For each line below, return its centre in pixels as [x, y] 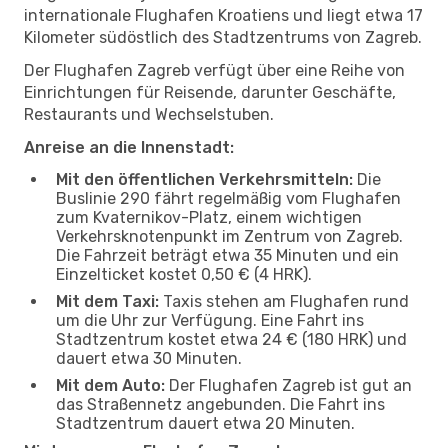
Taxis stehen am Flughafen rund [284, 301]
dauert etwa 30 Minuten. [149, 358]
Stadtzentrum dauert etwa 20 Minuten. [205, 423]
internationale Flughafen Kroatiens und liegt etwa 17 [223, 15]
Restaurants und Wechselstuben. [149, 114]
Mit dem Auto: [110, 385]
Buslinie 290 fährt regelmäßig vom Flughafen [228, 198]
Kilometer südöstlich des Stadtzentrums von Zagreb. [223, 37]
